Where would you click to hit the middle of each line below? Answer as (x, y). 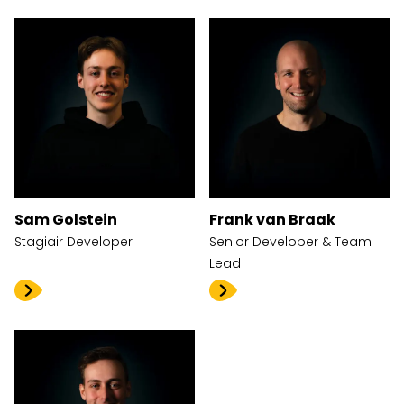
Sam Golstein (66, 220)
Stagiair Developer (73, 242)
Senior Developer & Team (290, 242)
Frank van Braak (272, 220)
